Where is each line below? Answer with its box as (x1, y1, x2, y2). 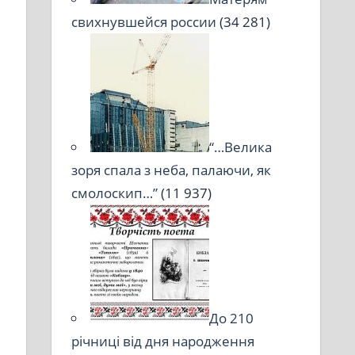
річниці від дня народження (71, 331, 255, 350)
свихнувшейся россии (71, 12, 217, 31)
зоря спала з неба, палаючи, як (71, 160, 272, 179)
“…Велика (209, 137, 273, 156)
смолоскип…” (71, 183, 158, 202)
